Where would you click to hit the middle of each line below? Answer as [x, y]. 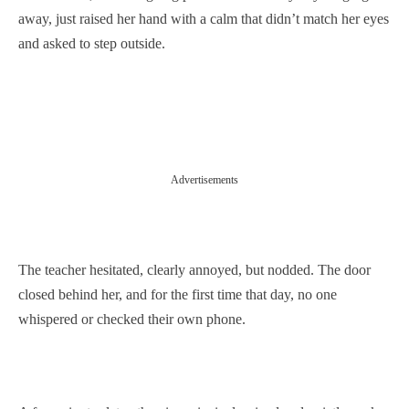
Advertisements [204, 180]
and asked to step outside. [92, 43]
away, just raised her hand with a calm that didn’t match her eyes [204, 19]
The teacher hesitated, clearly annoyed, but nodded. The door [194, 270]
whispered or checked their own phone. [132, 319]
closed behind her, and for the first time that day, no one [178, 294]
